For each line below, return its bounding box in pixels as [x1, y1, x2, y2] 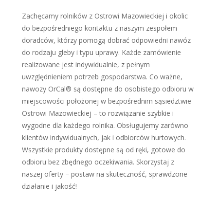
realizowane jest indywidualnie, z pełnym [21, 60, 150, 70]
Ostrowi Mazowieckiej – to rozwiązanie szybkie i [21, 109, 174, 118]
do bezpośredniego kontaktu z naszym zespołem [21, 23, 177, 33]
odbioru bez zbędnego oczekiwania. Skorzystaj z [21, 157, 174, 167]
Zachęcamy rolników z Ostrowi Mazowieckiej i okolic [21, 11, 188, 21]
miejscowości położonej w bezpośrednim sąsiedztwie [21, 96, 191, 106]
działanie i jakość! [21, 182, 77, 191]
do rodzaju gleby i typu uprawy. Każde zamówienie [21, 48, 181, 57]
